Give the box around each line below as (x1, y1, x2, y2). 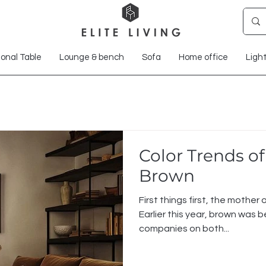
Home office (178, 53, 228, 62)
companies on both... (139, 224, 229, 233)
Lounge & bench (59, 53, 124, 62)
